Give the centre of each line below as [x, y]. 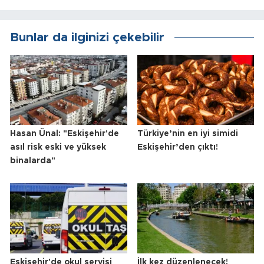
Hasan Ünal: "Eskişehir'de [65, 134]
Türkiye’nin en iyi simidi [187, 134]
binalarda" [33, 161]
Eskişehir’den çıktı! [177, 148]
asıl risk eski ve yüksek [58, 148]
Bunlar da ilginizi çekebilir [87, 37]
